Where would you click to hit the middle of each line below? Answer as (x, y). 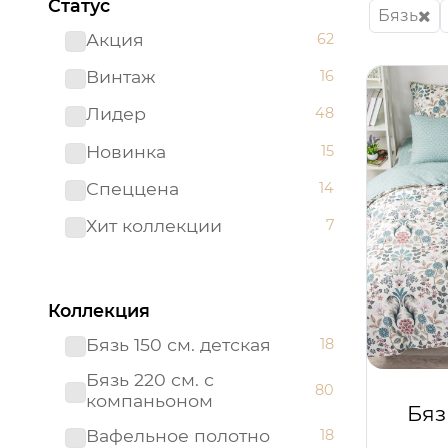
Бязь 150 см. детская (178, 345)
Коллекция (99, 311)
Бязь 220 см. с (149, 380)
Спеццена (132, 188)
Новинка (125, 151)
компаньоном (149, 401)
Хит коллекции (153, 225)
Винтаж (120, 77)
